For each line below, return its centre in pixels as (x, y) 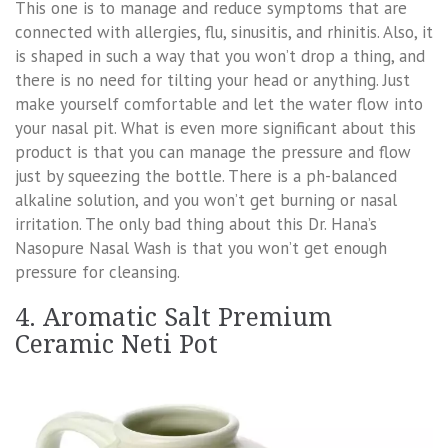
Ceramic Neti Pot (116, 345)
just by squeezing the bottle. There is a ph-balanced (206, 176)
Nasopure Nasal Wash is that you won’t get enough (201, 248)
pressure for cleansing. (97, 272)
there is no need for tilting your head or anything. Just (212, 80)
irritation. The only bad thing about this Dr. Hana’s (196, 224)
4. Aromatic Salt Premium (173, 318)
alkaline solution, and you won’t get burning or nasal (206, 200)
